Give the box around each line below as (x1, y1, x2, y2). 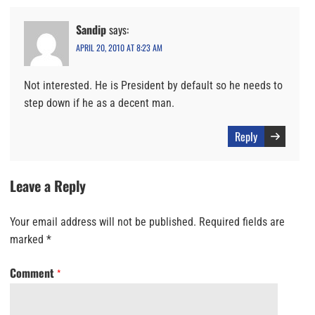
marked (10, 232, 46, 246)
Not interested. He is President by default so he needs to (24, 78, 283, 92)
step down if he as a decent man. (24, 96, 174, 110)
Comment (10, 264, 57, 281)
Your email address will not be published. (10, 214, 196, 229)
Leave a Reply (10, 174, 86, 196)
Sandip (76, 20, 106, 38)
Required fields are (199, 214, 285, 229)
